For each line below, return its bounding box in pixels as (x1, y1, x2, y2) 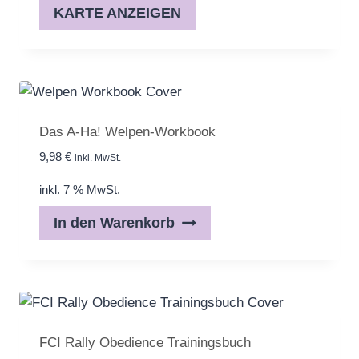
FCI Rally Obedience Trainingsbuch (38, 334, 251, 350)
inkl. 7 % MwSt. (38, 183, 120, 197)
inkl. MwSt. (74, 152, 121, 163)
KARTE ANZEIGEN (53, 4, 181, 21)
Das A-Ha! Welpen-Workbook (38, 124, 216, 140)
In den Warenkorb (53, 215, 175, 232)
